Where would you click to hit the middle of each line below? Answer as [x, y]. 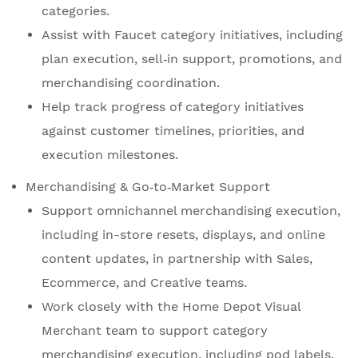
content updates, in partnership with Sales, [177, 259]
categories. [76, 11]
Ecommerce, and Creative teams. [144, 283]
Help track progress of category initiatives [173, 107]
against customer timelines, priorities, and [173, 131]
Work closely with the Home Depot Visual [171, 307]
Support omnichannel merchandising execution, [191, 211]
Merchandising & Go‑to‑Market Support [148, 187]
